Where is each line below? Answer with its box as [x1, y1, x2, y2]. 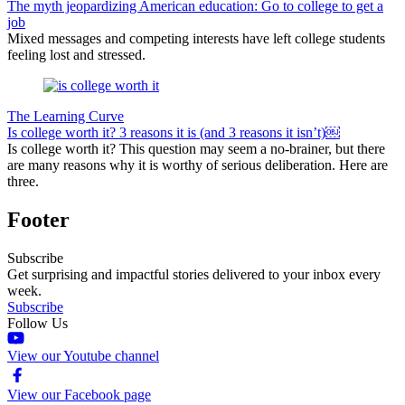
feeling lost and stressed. [7, 46, 146, 62]
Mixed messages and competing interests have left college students [7, 30, 385, 46]
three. [7, 173, 39, 189]
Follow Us [7, 315, 68, 331]
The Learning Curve [7, 108, 124, 124]
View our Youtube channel [7, 347, 159, 363]
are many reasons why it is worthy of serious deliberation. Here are [7, 156, 388, 173]
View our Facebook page [7, 386, 151, 402]
